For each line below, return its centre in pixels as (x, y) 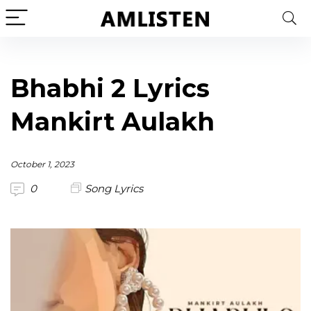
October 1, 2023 (42, 164)
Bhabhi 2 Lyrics (110, 88)
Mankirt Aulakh (112, 121)
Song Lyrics (114, 188)
